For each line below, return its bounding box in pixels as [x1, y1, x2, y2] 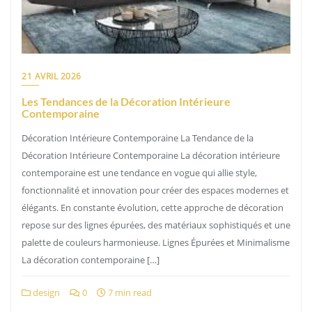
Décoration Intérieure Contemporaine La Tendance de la [22, 132, 253, 144]
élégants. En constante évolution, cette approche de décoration [22, 201, 283, 214]
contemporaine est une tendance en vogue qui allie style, [22, 166, 257, 179]
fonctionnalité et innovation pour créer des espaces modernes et [22, 184, 289, 196]
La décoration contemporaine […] [22, 253, 159, 266]
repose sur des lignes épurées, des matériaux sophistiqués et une [22, 219, 290, 231]
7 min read [106, 286, 152, 299]
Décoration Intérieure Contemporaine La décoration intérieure [22, 149, 280, 162]
